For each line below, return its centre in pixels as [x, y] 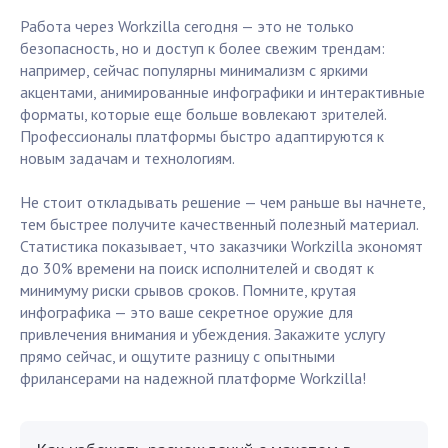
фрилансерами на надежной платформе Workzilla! [193, 378]
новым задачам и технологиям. [127, 158]
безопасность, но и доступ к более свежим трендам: [202, 48]
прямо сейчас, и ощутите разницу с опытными [177, 356]
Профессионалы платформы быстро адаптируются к [202, 136]
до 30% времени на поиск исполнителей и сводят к [197, 268]
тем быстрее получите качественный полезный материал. [219, 224]
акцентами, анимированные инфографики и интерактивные [222, 92]
